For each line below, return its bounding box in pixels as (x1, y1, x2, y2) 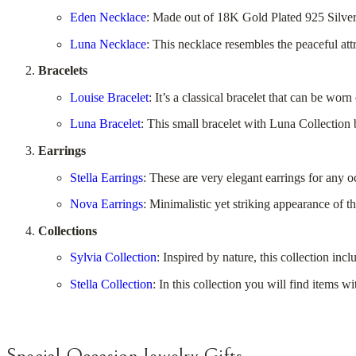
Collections (38, 223, 97, 238)
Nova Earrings (70, 197, 143, 211)
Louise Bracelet (70, 90, 149, 104)
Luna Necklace (70, 37, 146, 51)
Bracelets (38, 64, 87, 78)
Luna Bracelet (70, 117, 141, 131)
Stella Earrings (70, 170, 143, 184)
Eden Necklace (70, 10, 146, 24)
